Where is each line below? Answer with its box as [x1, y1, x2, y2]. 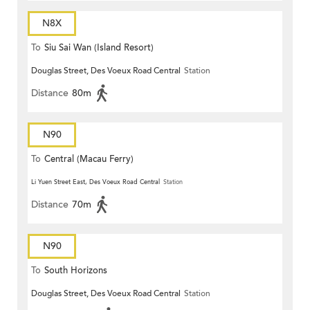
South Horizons [44, 264, 107, 277]
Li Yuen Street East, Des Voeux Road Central [31, 178, 160, 187]
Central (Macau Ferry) [44, 153, 134, 166]
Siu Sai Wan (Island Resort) [44, 42, 154, 55]
